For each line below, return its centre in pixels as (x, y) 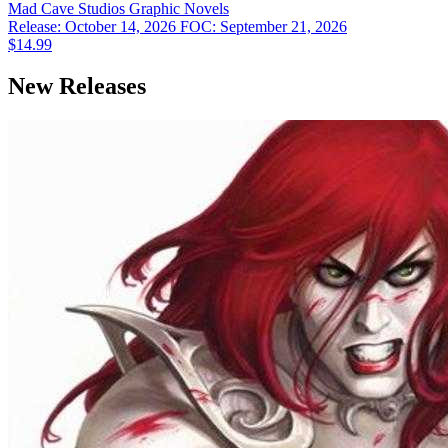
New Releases (77, 86)
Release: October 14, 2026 (94, 26)
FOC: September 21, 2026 (263, 26)
